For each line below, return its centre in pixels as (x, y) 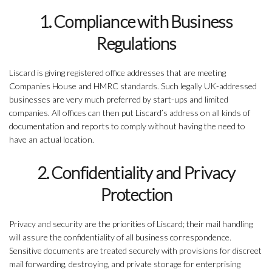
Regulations (136, 43)
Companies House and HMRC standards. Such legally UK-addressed (133, 86)
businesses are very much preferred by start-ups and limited (119, 100)
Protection (136, 195)
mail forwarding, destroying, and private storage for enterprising (125, 264)
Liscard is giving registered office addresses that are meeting (117, 73)
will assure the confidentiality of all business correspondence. (120, 237)
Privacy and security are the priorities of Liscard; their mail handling (131, 224)
